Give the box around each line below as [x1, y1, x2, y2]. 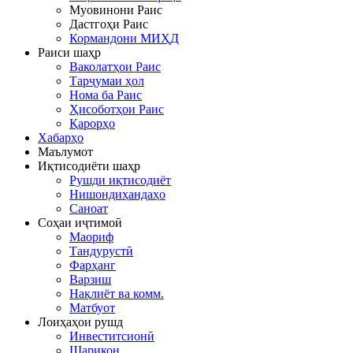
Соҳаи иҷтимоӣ [38, 215, 122, 229]
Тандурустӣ [69, 243, 133, 258]
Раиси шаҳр [38, 45, 101, 59]
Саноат [69, 201, 108, 215]
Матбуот [69, 300, 115, 314]
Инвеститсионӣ [69, 329, 154, 343]
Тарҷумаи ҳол [69, 73, 144, 87]
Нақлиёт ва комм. [69, 286, 164, 300]
